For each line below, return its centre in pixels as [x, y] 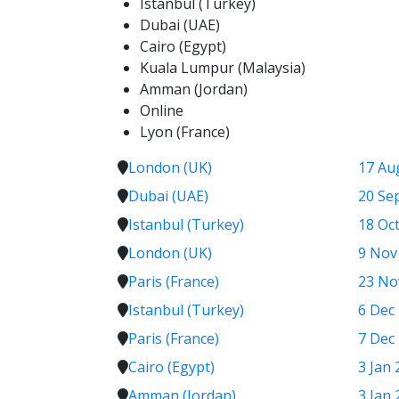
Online [162, 110]
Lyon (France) [185, 132]
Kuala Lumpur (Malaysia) [223, 68]
